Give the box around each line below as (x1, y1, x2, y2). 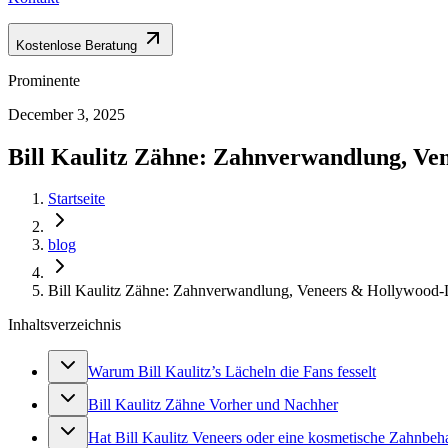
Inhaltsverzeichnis (8, 316, 121, 334)
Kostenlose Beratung (16, 37, 137, 53)
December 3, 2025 (8, 105, 125, 123)
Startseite (48, 190, 105, 208)
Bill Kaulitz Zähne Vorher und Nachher (88, 396, 338, 414)
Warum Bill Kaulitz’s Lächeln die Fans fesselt (88, 363, 376, 381)
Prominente (8, 71, 80, 89)
